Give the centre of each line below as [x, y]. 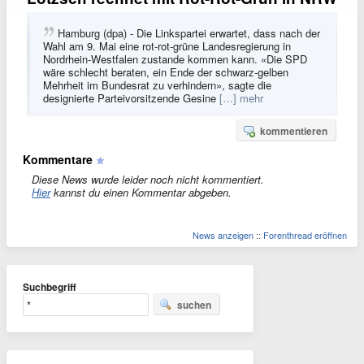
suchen [194, 305]
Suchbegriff [50, 287]
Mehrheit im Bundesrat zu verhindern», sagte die [157, 85]
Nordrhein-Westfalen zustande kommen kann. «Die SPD [175, 59]
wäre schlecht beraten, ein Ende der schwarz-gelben [166, 72]
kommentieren [294, 131]
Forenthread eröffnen [305, 235]
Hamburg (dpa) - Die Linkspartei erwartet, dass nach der [189, 33]
